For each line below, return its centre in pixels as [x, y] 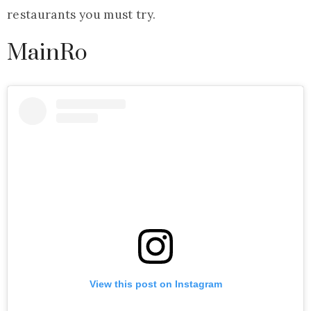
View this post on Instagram [155, 284]
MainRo [47, 53]
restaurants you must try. [82, 14]
